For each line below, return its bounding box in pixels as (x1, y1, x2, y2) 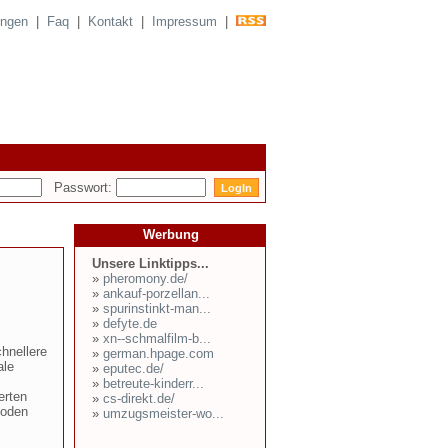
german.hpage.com (103, 346, 214, 361)
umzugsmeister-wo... (103, 406, 224, 421)
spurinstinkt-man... (103, 301, 211, 316)
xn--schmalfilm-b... (103, 331, 211, 346)
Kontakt (88, 14, 133, 29)
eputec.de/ (103, 361, 164, 376)
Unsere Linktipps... (84, 256, 209, 271)
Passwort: (42, 179, 116, 195)
